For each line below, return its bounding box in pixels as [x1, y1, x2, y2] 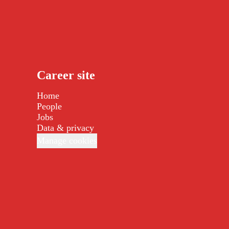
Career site [37, 68, 95, 82]
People [37, 101, 62, 111]
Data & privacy [37, 123, 94, 133]
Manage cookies [37, 135, 97, 146]
